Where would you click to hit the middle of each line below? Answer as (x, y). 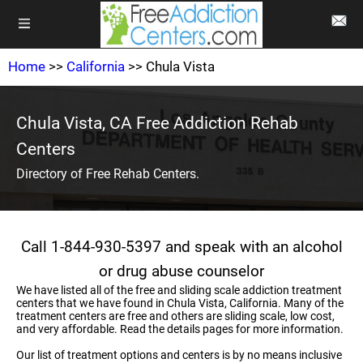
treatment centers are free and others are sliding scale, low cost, (175, 316)
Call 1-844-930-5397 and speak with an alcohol (181, 247)
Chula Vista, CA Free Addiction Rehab (157, 123)
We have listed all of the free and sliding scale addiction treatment (179, 290)
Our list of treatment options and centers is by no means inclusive (179, 355)
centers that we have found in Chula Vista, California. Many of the (180, 303)
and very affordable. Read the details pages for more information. (180, 329)
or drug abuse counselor (181, 271)
